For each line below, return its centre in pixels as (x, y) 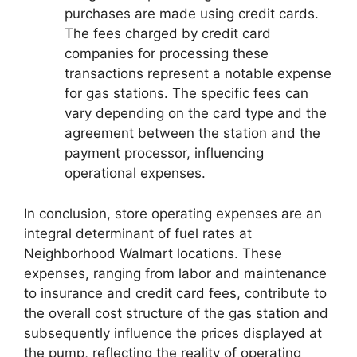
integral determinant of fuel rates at (138, 233)
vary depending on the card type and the (196, 114)
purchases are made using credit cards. (192, 14)
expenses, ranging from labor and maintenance (175, 273)
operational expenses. (135, 173)
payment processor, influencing (164, 153)
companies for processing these (167, 54)
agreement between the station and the (192, 133)
